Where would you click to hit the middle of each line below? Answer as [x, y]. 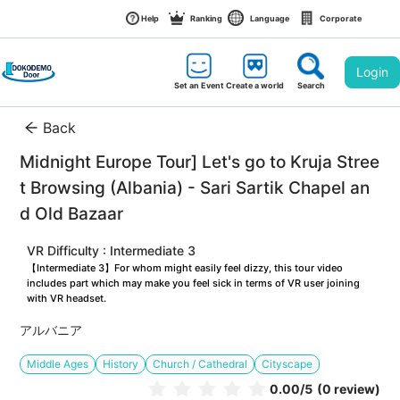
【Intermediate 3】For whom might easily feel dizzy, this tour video [187, 268]
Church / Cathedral [200, 364]
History [121, 364]
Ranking [207, 18]
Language [270, 18]
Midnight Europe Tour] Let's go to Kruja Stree [200, 162]
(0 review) [348, 389]
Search [311, 85]
